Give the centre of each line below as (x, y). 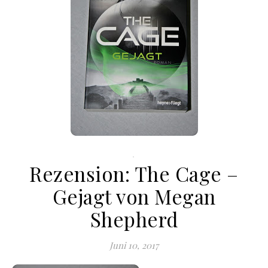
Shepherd (134, 219)
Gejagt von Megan (134, 196)
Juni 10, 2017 (134, 245)
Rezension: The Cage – (134, 173)
